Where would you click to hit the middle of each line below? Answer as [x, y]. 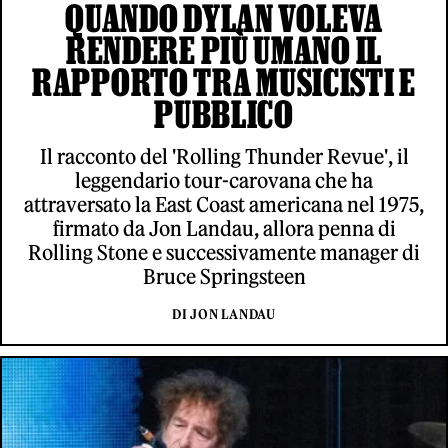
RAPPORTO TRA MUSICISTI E [224, 81]
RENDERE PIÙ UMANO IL [223, 49]
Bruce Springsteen [224, 276]
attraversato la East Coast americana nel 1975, [224, 204]
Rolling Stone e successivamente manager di [224, 252]
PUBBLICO [224, 113]
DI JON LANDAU [224, 314]
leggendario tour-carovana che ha [224, 180]
